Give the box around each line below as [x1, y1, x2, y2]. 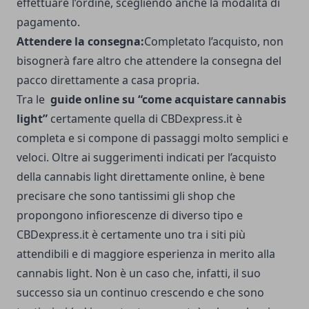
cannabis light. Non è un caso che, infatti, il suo [17, 266, 261, 281]
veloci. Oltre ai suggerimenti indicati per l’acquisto [17, 150, 277, 166]
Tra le [17, 92, 50, 108]
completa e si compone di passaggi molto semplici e [17, 130, 288, 146]
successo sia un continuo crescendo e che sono [17, 285, 264, 301]
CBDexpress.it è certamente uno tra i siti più [17, 227, 246, 243]
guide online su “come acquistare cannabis [50, 92, 286, 108]
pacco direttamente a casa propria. [17, 72, 199, 88]
